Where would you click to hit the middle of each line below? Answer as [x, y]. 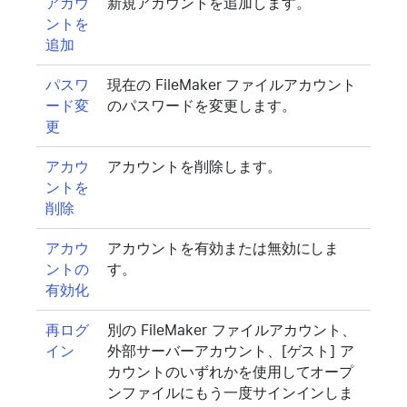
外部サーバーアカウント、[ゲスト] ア [231, 351]
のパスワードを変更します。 [202, 105]
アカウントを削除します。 [194, 166]
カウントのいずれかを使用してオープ [231, 372]
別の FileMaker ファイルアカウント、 [232, 330]
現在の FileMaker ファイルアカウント [232, 84]
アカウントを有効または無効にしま [223, 248]
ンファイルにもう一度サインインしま [231, 392]
